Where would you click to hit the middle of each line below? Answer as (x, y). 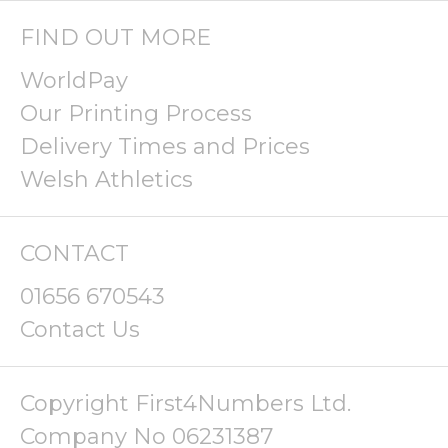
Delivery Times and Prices (165, 146)
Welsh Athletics (106, 179)
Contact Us (80, 329)
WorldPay (74, 80)
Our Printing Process (136, 113)
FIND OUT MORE (115, 37)
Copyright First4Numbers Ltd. (185, 403)
